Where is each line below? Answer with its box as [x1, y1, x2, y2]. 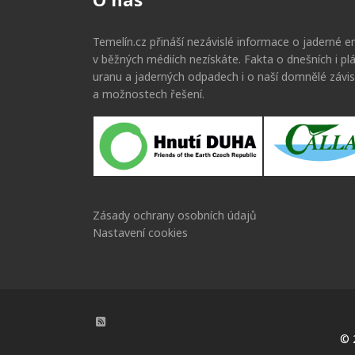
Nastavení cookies [93, 225, 188, 240]
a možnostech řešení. [93, 86, 204, 101]
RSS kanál [108, 313, 158, 328]
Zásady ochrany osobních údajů [93, 208, 257, 223]
